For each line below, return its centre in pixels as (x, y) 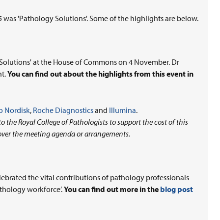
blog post (177, 189)
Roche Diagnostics (63, 110)
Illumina (123, 110)
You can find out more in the (112, 189)
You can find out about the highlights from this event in (100, 74)
